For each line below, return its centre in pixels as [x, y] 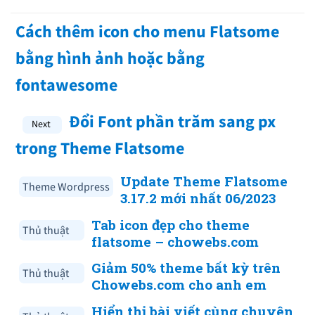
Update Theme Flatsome [204, 181]
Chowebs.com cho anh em [179, 285]
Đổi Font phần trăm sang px [172, 122]
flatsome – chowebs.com [175, 241]
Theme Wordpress [66, 187]
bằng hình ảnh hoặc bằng [110, 58]
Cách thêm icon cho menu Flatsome [147, 32]
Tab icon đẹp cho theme [171, 224]
